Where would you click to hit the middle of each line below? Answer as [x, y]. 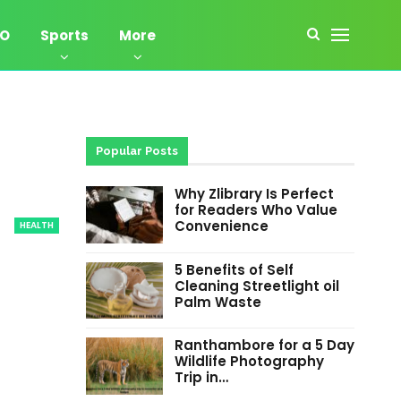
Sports [64, 35]
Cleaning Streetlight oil [256, 286]
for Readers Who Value [256, 210]
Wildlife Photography [249, 362]
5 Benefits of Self [234, 269]
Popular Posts [137, 151]
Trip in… [201, 378]
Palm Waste [218, 302]
